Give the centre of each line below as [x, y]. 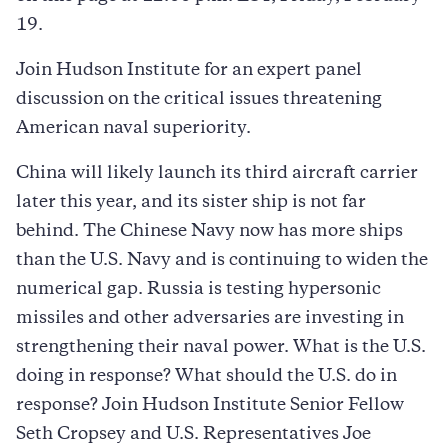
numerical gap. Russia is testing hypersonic [198, 289]
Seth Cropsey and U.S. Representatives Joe [193, 434]
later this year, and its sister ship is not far [191, 202]
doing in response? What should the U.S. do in [206, 376]
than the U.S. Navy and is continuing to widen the [222, 260]
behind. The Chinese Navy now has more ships [209, 231]
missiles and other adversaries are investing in [210, 318]
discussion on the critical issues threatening [199, 99]
